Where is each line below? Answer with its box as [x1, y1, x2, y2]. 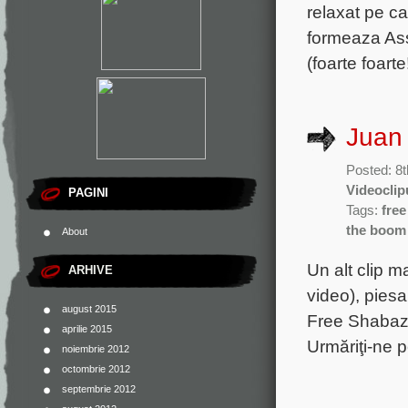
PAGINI [68, 186, 108, 199]
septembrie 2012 [62, 383, 136, 394]
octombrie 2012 [62, 363, 130, 374]
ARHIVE [68, 263, 113, 277]
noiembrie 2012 [62, 343, 129, 354]
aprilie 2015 [62, 323, 112, 334]
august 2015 [62, 303, 117, 314]
